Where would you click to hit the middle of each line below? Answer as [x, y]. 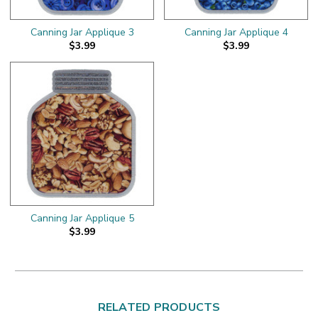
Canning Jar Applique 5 [82, 218]
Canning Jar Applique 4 [236, 32]
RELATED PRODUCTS [159, 307]
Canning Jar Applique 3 [82, 32]
